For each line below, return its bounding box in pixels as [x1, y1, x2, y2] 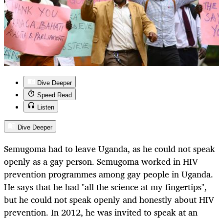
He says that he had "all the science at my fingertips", [4, 179, 207, 195]
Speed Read [37, 91, 72, 99]
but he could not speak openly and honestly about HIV [4, 192, 214, 207]
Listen [37, 104, 54, 111]
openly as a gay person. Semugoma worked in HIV [4, 154, 198, 169]
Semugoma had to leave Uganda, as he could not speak [4, 141, 215, 156]
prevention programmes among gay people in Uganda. [4, 167, 213, 182]
